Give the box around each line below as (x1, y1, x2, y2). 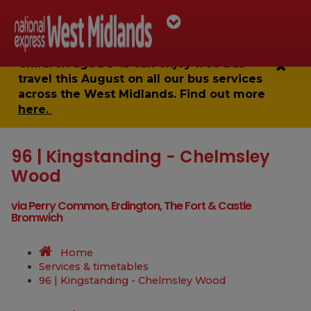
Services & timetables (39, 260, 149, 273)
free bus (194, 57, 245, 70)
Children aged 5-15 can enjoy (17, 57, 195, 70)
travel (17, 72, 52, 85)
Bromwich (11, 210, 62, 226)
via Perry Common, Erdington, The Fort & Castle (11, 198, 251, 214)
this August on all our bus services (51, 72, 262, 85)
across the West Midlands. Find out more (17, 87, 265, 101)
